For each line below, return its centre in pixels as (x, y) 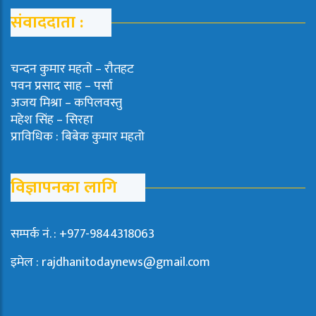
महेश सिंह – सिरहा (52, 120)
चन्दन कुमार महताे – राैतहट (72, 69)
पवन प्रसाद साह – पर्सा (62, 86)
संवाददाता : (47, 23)
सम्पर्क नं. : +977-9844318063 (83, 235)
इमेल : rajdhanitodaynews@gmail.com (110, 263)
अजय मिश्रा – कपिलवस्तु (66, 103)
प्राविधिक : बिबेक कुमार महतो (78, 137)
